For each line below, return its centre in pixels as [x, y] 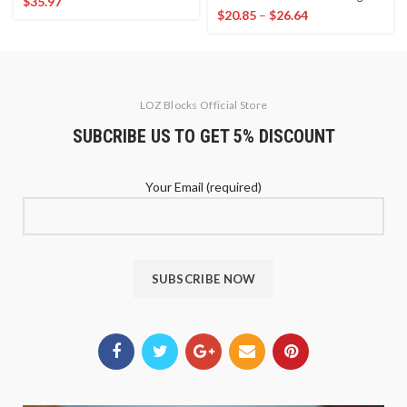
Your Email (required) [203, 187]
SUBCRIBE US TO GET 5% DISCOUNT [203, 136]
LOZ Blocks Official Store [203, 105]
